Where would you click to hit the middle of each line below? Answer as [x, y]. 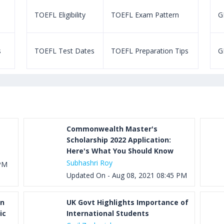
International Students [108, 213]
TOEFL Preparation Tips [149, 51]
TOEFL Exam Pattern [145, 15]
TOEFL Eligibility [60, 15]
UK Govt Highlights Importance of [128, 202]
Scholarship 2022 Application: [119, 140]
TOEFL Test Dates [64, 51]
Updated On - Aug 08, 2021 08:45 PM [127, 175]
